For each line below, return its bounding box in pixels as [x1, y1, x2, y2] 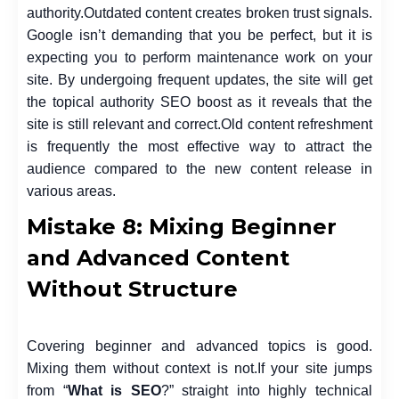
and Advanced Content [27, 244, 289, 271]
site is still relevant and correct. [27, 116, 222, 132]
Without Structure [27, 275, 238, 302]
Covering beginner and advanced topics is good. [27, 338, 372, 354]
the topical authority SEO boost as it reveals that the [27, 94, 372, 110]
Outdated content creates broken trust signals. [84, 4, 372, 20]
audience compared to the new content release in [27, 160, 372, 176]
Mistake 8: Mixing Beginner [27, 213, 337, 240]
